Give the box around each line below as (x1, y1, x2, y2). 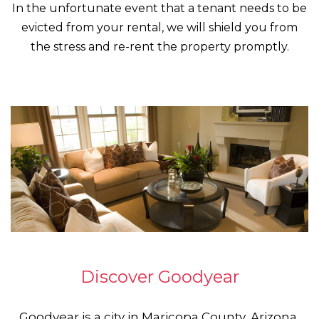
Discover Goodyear (80, 266, 239, 287)
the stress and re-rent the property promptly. (30, 39, 289, 53)
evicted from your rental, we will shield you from (21, 20, 298, 34)
